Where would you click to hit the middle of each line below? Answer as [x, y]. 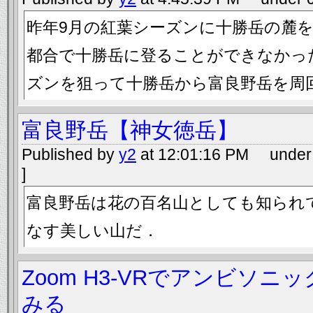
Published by [70, 154]
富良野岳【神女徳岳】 [130, 130]
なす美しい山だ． [93, 231]
